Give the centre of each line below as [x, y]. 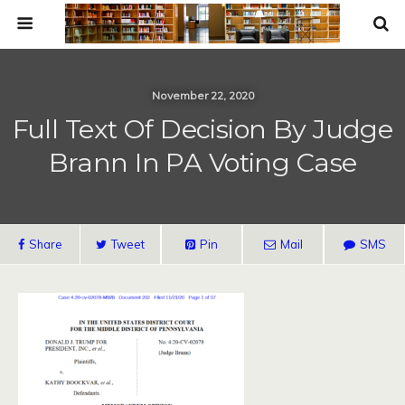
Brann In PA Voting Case [202, 162]
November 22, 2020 [202, 95]
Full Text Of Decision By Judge [202, 129]
